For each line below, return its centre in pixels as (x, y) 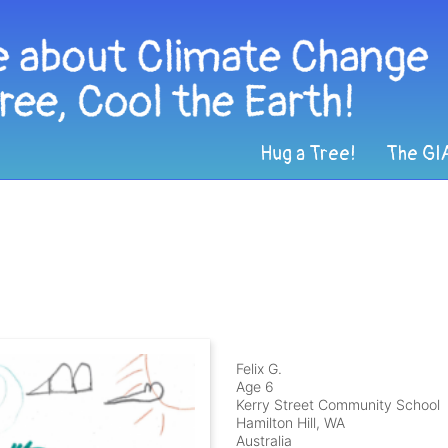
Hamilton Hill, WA (291, 423)
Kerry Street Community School (338, 405)
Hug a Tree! (308, 154)
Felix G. (259, 369)
